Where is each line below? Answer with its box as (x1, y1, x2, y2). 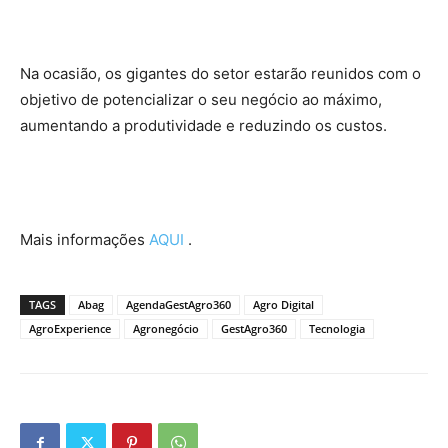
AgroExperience (29, 321, 111, 337)
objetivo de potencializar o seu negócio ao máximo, (20, 90, 382, 110)
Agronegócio (133, 321, 199, 337)
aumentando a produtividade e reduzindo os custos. (20, 116, 387, 136)
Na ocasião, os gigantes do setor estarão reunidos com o (20, 64, 421, 84)
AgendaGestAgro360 (126, 297, 231, 313)
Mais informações (20, 230, 149, 250)
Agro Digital (253, 297, 314, 313)
